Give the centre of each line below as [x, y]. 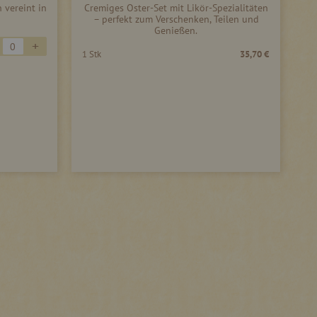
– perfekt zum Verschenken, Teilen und [176, 19]
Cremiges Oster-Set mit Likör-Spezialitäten [176, 8]
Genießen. [176, 30]
